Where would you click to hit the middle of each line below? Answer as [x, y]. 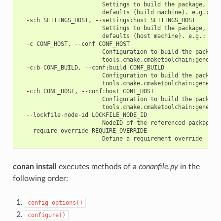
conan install [35, 166]
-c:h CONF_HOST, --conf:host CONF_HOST [86, 91]
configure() [46, 215]
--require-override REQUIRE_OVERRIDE [83, 130]
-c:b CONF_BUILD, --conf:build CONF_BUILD [92, 67]
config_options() [55, 203]
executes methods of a [97, 166]
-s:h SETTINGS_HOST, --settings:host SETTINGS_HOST [107, 20]
